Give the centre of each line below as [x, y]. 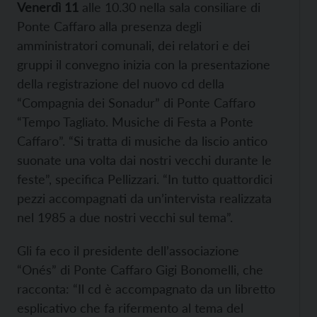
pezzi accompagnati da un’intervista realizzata [144, 198]
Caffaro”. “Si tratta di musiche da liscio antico [142, 141]
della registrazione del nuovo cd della [121, 83]
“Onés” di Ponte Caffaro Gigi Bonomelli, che [140, 270]
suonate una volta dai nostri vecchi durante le [144, 160]
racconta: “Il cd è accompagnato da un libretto [146, 289]
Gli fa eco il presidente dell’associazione [128, 250]
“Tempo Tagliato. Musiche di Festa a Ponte [135, 122]
